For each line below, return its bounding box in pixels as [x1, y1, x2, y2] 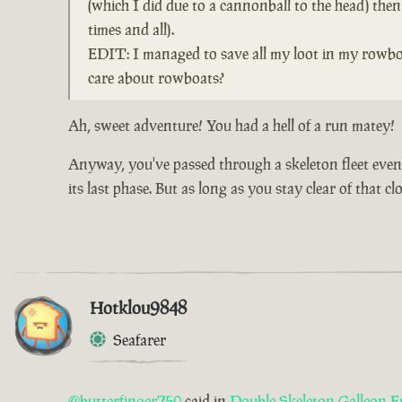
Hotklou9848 [90, 295, 187, 319]
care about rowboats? [88, 67, 224, 88]
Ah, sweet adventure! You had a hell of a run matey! [68, 115, 395, 135]
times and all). [88, 19, 174, 39]
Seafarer [113, 329, 166, 350]
